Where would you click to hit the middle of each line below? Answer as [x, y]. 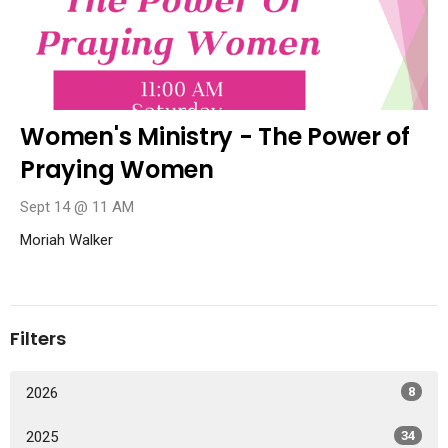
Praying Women [117, 169]
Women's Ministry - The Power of [215, 136]
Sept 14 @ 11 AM [77, 206]
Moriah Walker [66, 239]
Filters [38, 338]
